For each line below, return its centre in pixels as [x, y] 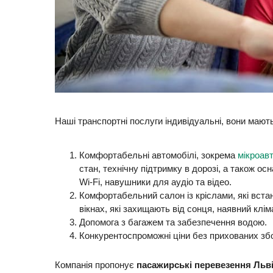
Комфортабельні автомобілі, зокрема [158, 155]
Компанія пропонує [96, 264]
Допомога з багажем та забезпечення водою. [174, 222]
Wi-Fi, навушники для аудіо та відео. [155, 182]
